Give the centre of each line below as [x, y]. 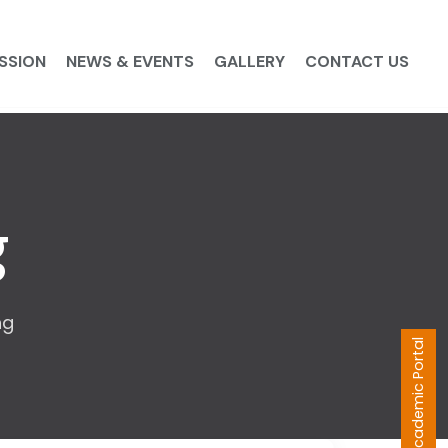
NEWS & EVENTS [129, 61]
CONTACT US [356, 61]
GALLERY [249, 61]
